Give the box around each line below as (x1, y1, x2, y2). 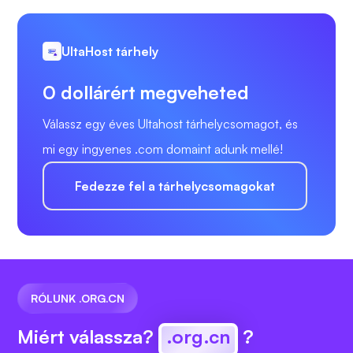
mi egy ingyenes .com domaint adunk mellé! (43, 141, 283, 158)
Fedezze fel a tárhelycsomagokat (75, 178, 275, 195)
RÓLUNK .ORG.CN (31, 292, 124, 306)
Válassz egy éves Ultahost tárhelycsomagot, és (43, 116, 298, 132)
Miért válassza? (17, 325, 158, 349)
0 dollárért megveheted (43, 80, 249, 105)
